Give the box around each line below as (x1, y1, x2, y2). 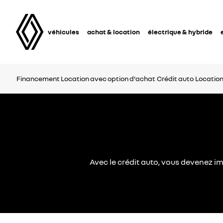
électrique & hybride (148, 27, 213, 36)
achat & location (87, 27, 140, 36)
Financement (16, 74, 60, 83)
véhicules (48, 27, 79, 36)
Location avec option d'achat (61, 74, 155, 83)
